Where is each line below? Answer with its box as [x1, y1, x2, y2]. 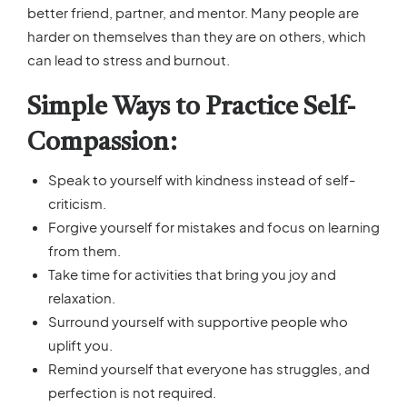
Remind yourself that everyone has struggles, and [47, 359, 370, 377]
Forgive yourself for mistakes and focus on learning [47, 217, 380, 235]
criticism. [47, 194, 106, 212]
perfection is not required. [47, 382, 216, 401]
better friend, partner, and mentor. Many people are [27, 3, 359, 21]
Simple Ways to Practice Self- [27, 95, 355, 122]
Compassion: [27, 131, 177, 157]
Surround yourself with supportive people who [47, 312, 348, 330]
